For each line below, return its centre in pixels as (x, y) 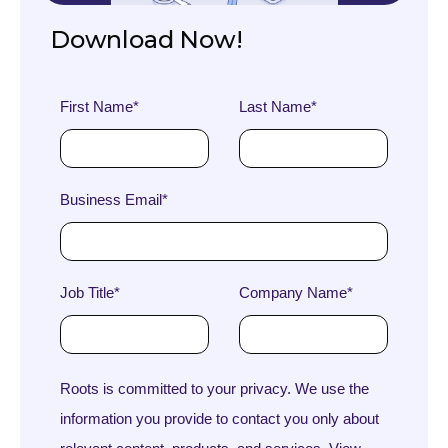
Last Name (275, 106)
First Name (96, 106)
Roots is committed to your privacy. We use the (214, 388)
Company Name (293, 292)
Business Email (111, 199)
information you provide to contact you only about (219, 418)
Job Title (87, 292)
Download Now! (146, 39)
